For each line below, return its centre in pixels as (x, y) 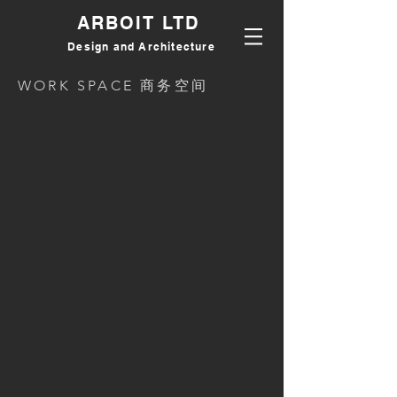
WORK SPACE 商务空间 (113, 86)
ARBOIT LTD (141, 23)
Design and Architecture (141, 47)
